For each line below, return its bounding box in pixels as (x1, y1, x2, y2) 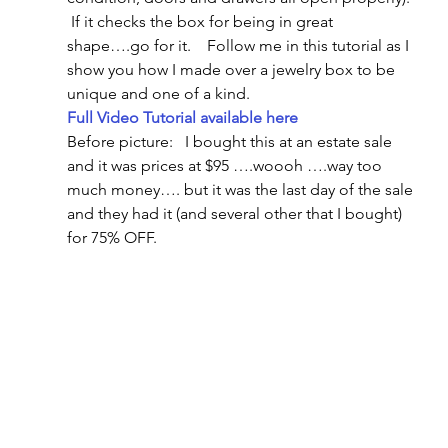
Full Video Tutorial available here (66, 107, 298, 127)
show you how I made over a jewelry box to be (66, 59, 399, 79)
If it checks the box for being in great (66, 11, 337, 31)
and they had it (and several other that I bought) (66, 203, 406, 223)
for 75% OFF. (66, 227, 157, 247)
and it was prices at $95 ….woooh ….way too (66, 155, 386, 175)
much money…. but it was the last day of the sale (66, 179, 417, 199)
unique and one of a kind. (66, 83, 250, 103)
